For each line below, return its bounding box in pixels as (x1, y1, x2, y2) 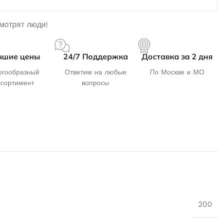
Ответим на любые (64, 68, 127, 76)
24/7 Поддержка (63, 51, 128, 61)
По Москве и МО (150, 68, 204, 76)
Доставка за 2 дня (142, 51, 213, 61)
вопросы (82, 78, 109, 87)
